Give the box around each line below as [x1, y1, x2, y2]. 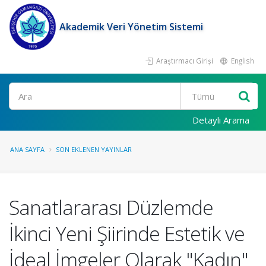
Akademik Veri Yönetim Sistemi [59, 20, 203, 33]
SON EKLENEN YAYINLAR [56, 145, 132, 154]
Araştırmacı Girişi [154, 56, 213, 65]
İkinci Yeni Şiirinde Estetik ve [9, 220, 245, 247]
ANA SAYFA [10, 145, 45, 154]
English [229, 56, 254, 65]
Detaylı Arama [192, 114, 249, 126]
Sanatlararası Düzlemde [9, 194, 213, 221]
